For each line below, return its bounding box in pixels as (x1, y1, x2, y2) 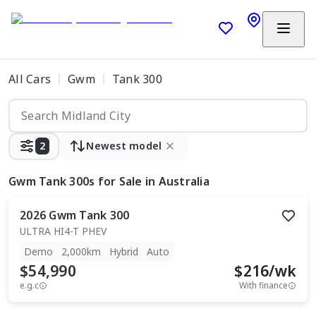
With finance (239, 279, 288, 291)
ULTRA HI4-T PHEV (20, 224, 107, 238)
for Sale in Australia (97, 174, 209, 189)
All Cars (8, 71, 51, 87)
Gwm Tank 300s (8, 174, 95, 189)
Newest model (86, 139, 162, 152)
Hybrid (109, 245, 138, 258)
